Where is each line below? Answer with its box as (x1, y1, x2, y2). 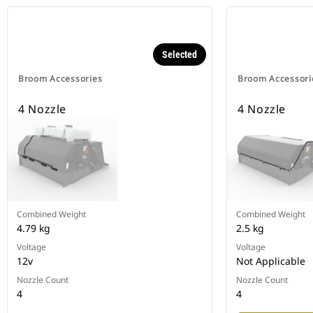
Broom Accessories (18, 73, 103, 85)
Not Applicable (236, 254, 305, 268)
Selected (162, 49, 197, 61)
